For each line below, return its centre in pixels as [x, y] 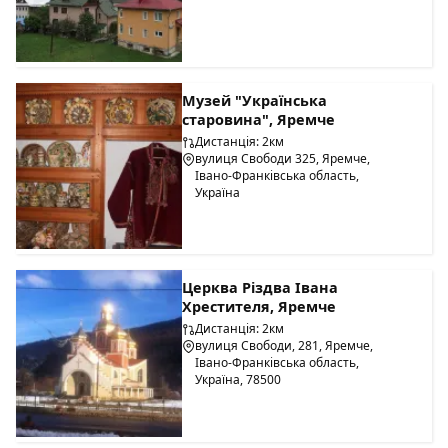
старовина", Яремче [259, 119]
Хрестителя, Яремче [259, 307]
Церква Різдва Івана [260, 288]
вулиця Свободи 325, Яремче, [283, 158]
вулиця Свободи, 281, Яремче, [284, 346]
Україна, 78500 [238, 380]
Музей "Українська [255, 100]
